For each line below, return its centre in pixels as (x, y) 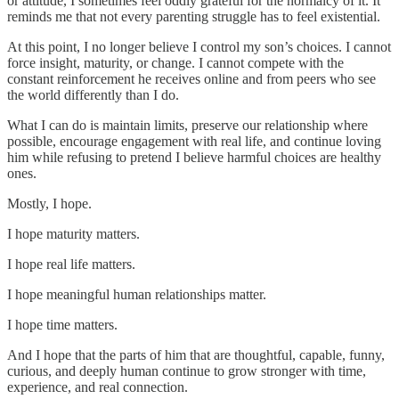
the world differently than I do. (93, 94)
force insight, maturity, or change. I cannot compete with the (175, 62)
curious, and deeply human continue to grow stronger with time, (187, 370)
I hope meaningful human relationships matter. (137, 294)
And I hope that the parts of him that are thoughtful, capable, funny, (196, 354)
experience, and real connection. (98, 387)
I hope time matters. (62, 324)
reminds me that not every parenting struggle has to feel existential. (194, 16)
